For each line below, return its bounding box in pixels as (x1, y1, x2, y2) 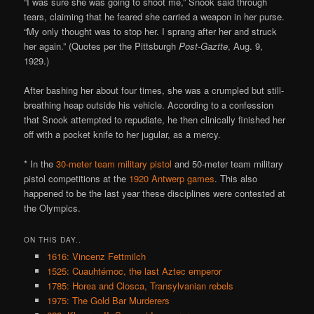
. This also (214, 172, 258, 186)
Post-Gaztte (179, 39, 228, 53)
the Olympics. (24, 201, 81, 215)
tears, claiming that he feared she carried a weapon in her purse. (24, 10, 285, 24)
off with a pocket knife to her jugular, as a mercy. (24, 128, 221, 142)
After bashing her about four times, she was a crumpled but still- (24, 83, 285, 97)
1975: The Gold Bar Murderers (46, 293, 170, 307)
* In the (24, 157, 57, 171)
